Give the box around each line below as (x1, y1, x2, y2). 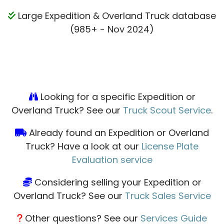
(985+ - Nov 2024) (70, 23, 154, 36)
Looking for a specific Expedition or (40, 90, 195, 103)
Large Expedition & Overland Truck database (18, 9, 216, 22)
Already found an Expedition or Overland (28, 126, 209, 139)
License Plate (141, 140, 198, 153)
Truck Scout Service (123, 104, 211, 117)
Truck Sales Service (124, 189, 211, 202)
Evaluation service (71, 153, 152, 166)
